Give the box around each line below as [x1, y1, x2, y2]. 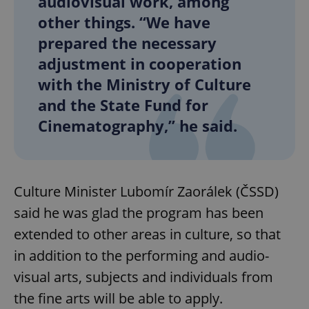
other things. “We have [38, 11, 210, 32]
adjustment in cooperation [38, 52, 241, 74]
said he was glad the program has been [14, 203, 263, 222]
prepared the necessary [38, 32, 217, 53]
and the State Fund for [38, 94, 208, 115]
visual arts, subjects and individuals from [14, 267, 273, 286]
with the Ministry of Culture [38, 73, 251, 94]
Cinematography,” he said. [38, 114, 237, 136]
